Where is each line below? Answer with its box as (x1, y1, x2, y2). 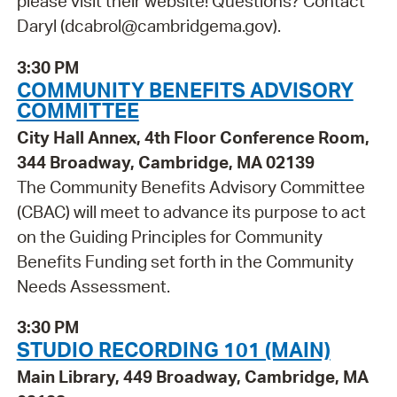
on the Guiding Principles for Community (16, 225, 323, 247)
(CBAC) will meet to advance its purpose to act (16, 200, 366, 222)
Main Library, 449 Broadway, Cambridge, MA (16, 366, 369, 388)
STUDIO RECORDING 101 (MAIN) (16, 336, 331, 363)
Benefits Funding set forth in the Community (16, 250, 354, 272)
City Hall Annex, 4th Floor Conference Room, (16, 126, 370, 148)
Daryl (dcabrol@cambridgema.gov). (16, 14, 281, 36)
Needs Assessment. (16, 275, 170, 297)
